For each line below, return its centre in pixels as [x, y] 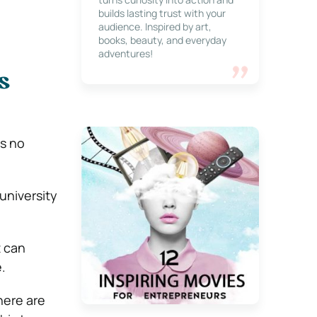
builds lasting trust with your [162, 13]
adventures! [125, 53]
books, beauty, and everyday [162, 40]
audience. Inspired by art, [155, 27]
